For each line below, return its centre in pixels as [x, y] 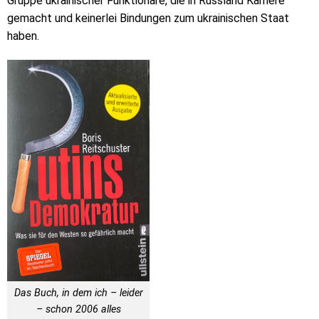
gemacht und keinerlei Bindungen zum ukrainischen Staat [148, 19]
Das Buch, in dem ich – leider [78, 293]
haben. [23, 36]
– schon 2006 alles [78, 310]
